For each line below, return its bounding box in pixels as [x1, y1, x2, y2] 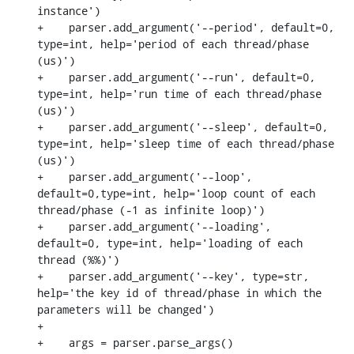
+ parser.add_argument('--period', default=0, [37, 19, 334, 35]
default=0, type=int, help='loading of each [37, 235, 303, 250]
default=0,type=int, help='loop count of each [37, 185, 315, 201]
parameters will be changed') [37, 301, 214, 317]
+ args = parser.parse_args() [37, 334, 233, 350]
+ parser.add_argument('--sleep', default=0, [37, 119, 328, 134]
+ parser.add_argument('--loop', [37, 168, 252, 184]
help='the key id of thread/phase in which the [37, 284, 322, 300]
